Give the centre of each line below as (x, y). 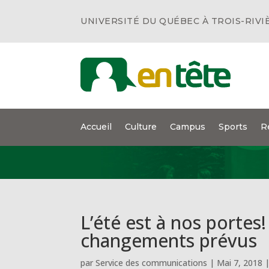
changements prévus (169, 240)
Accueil (96, 127)
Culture (141, 127)
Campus (188, 127)
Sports (233, 127)
